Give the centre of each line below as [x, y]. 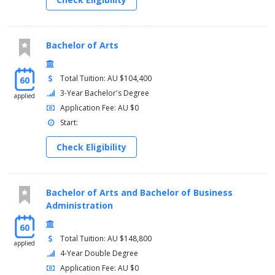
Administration [79, 206]
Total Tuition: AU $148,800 [106, 239]
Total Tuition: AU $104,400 [106, 79]
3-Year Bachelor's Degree [105, 93]
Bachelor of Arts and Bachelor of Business [139, 193]
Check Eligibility [91, 147]
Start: [69, 123]
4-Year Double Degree [99, 254]
